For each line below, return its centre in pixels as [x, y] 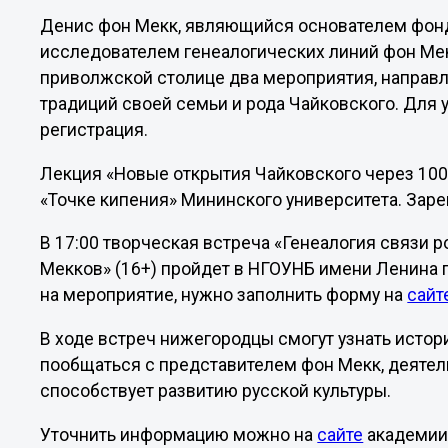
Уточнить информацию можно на [179, 434]
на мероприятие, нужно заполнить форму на [224, 295]
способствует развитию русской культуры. [216, 390]
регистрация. [94, 130]
